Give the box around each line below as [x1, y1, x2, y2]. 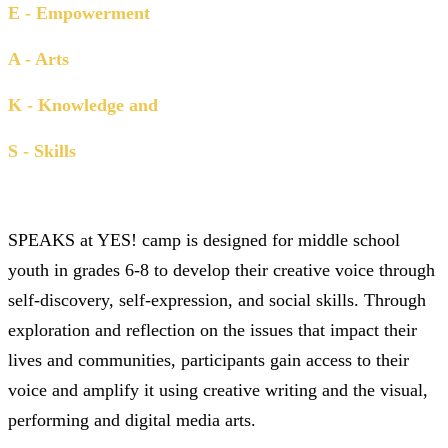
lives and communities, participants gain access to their [8, 349, 409, 370]
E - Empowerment [8, 2, 150, 23]
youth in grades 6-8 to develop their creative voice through [8, 259, 435, 280]
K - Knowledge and [8, 94, 158, 115]
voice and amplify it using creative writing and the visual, [8, 379, 428, 400]
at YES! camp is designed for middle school [75, 229, 400, 250]
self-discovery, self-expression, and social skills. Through [8, 289, 426, 310]
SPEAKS [8, 229, 75, 250]
